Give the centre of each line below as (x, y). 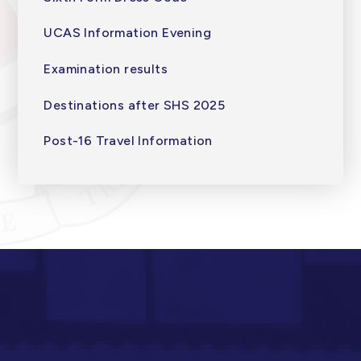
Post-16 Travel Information (128, 141)
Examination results (106, 68)
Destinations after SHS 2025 (135, 105)
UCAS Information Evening (127, 33)
